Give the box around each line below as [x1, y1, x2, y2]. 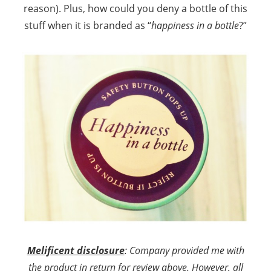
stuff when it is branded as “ [24, 18, 151, 32]
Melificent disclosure [27, 243, 125, 257]
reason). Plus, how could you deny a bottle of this [24, 1, 247, 15]
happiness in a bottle [151, 18, 239, 32]
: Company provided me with [124, 243, 244, 257]
